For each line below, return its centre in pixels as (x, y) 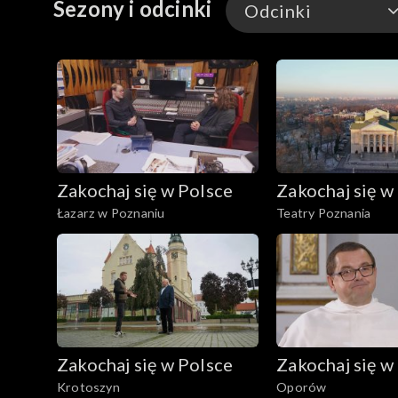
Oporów (302, 386)
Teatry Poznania (324, 213)
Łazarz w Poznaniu (111, 213)
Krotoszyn (88, 386)
